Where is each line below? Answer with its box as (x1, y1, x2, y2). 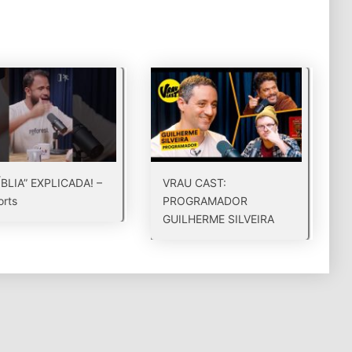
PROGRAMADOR (163, 194, 248, 207)
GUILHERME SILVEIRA (163, 212, 275, 225)
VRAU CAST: (163, 176, 227, 189)
